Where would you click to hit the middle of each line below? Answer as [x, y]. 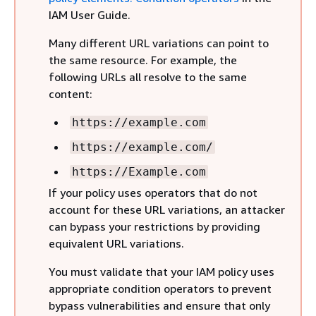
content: [71, 93]
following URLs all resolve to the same [148, 77]
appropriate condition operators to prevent [160, 288]
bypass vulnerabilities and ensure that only [159, 305]
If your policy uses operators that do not [153, 192]
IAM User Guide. [90, 14]
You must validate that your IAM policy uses [162, 271]
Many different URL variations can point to [159, 43]
